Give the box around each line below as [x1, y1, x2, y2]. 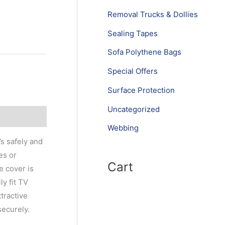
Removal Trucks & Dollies [107, 9, 198, 19]
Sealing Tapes [107, 28, 158, 38]
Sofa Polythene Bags [107, 47, 182, 57]
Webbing [107, 123, 139, 133]
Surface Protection [107, 85, 175, 95]
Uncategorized [107, 104, 160, 114]
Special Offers [107, 66, 158, 76]
